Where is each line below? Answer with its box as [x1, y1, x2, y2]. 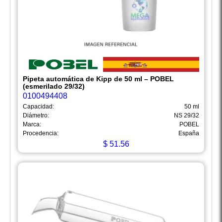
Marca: [23, 121, 41, 128]
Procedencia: [23, 130, 58, 137]
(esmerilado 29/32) [23, 82, 85, 91]
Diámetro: [23, 112, 49, 119]
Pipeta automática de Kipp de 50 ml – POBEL [23, 75, 174, 83]
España [178, 130, 199, 137]
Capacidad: [23, 103, 54, 111]
